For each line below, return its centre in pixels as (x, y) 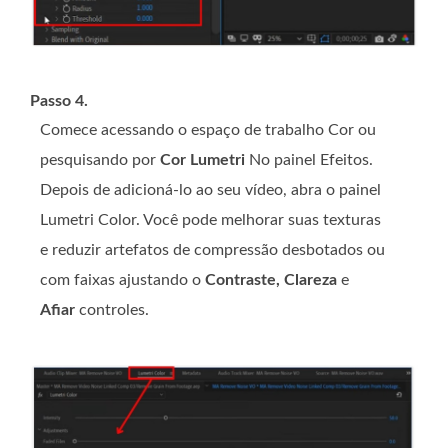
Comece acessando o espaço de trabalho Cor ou (208, 130)
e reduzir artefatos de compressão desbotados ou (212, 250)
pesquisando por (100, 160)
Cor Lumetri (202, 160)
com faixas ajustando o (122, 280)
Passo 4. (59, 101)
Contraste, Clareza (271, 280)
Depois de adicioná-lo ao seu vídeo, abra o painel (210, 190)
